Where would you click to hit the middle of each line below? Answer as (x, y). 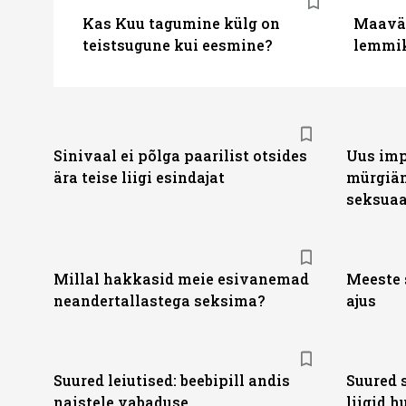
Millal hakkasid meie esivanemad (181, 279)
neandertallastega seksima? (159, 300)
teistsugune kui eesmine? (177, 44)
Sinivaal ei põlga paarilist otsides (180, 155)
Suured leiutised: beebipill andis (172, 380)
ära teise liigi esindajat (139, 177)
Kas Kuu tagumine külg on (181, 23)
